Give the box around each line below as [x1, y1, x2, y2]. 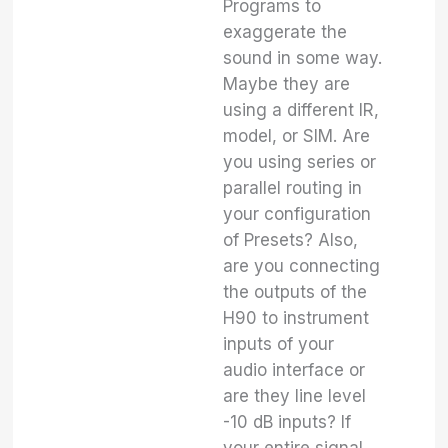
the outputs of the [223, 281, 368, 302]
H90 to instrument [223, 307, 370, 328]
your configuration [223, 203, 372, 224]
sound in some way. [223, 47, 383, 68]
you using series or [223, 151, 377, 172]
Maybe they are [223, 73, 351, 94]
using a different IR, [223, 99, 380, 120]
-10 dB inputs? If [223, 411, 352, 432]
